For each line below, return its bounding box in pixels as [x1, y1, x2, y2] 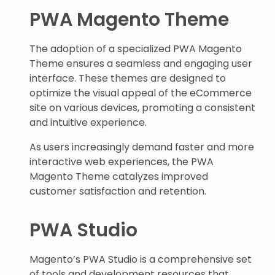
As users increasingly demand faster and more [29, 139, 254, 154]
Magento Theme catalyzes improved [29, 169, 208, 184]
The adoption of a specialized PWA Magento [29, 41, 242, 56]
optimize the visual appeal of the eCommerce [29, 85, 252, 100]
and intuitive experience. [29, 115, 147, 130]
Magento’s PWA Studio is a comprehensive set [29, 252, 252, 266]
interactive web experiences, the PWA [29, 154, 214, 169]
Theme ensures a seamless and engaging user [29, 56, 252, 71]
